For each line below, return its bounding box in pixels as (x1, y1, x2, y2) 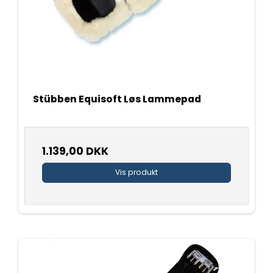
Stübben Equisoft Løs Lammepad (33, 92, 201, 107)
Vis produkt (115, 167, 158, 178)
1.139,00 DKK (42, 144, 108, 159)
